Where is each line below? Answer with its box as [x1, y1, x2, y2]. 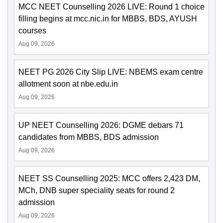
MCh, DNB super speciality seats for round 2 [18, 186, 175, 195]
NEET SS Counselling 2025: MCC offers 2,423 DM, [18, 174, 200, 183]
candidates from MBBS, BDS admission [18, 133, 159, 142]
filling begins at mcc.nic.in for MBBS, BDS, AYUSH [18, 14, 197, 23]
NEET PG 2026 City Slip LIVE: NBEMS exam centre [18, 68, 203, 77]
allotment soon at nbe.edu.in [18, 80, 118, 89]
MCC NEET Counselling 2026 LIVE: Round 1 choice [18, 2, 205, 11]
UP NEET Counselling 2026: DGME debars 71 [18, 121, 184, 130]
